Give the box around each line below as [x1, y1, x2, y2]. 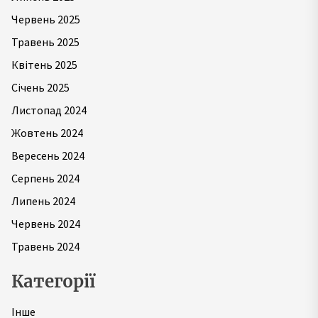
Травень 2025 [11, 35, 79, 49]
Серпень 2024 [11, 171, 79, 185]
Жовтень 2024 [11, 126, 83, 140]
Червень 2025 [11, 12, 80, 26]
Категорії [11, 270, 95, 292]
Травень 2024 [11, 239, 79, 253]
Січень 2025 [11, 80, 70, 94]
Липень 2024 [11, 194, 75, 208]
